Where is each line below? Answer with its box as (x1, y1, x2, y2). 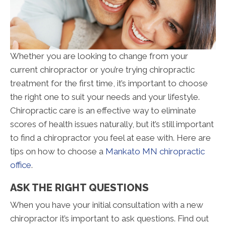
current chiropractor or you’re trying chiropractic (10, 64, 195, 75)
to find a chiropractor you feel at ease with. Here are (10, 132, 211, 143)
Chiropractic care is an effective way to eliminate (10, 105, 196, 116)
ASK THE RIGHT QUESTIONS (10, 181, 149, 194)
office (10, 159, 31, 170)
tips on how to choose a (10, 146, 105, 156)
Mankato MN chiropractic (105, 146, 205, 156)
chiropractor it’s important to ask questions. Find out (10, 213, 209, 223)
